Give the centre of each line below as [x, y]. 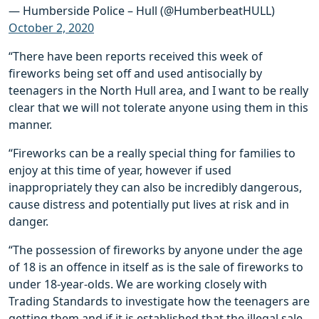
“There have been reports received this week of [136, 57]
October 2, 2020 [51, 28]
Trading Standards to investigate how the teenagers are [159, 302]
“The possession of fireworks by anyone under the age [156, 250]
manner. [30, 125]
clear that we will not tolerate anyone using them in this [158, 108]
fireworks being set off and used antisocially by [135, 74]
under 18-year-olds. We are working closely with [138, 284]
